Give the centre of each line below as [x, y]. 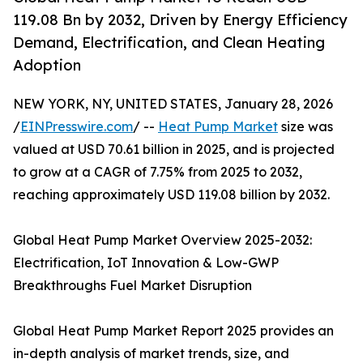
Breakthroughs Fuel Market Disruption [132, 285]
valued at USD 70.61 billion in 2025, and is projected [174, 149]
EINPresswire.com [77, 126]
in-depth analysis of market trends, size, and [151, 353]
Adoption [47, 66]
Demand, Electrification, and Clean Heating [169, 43]
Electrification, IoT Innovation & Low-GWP [146, 262]
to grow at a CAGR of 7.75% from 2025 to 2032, [158, 171]
